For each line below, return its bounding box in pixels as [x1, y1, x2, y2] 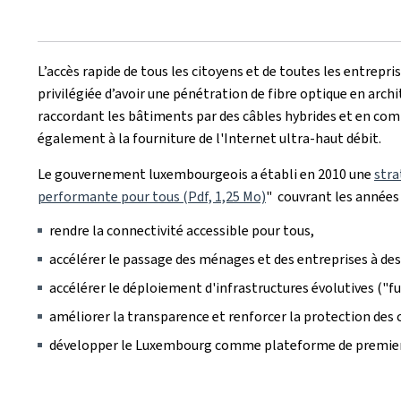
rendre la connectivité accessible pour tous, [49, 221, 314, 240]
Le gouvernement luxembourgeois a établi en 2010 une [38, 165, 374, 183]
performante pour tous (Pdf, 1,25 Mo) [38, 187, 266, 206]
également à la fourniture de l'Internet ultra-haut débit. [38, 129, 381, 148]
